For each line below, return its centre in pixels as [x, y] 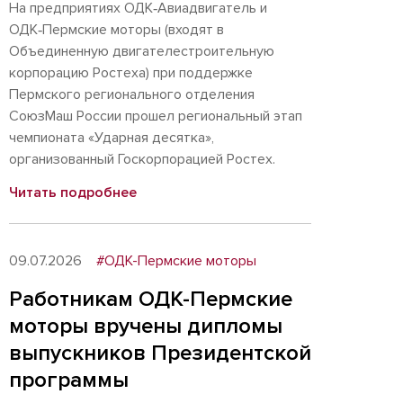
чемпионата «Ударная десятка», [112, 138]
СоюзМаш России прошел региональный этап [156, 116]
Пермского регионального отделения [132, 94]
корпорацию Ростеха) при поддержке [131, 73]
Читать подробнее [73, 193]
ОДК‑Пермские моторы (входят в [116, 30]
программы [69, 380]
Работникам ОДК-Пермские [151, 299]
